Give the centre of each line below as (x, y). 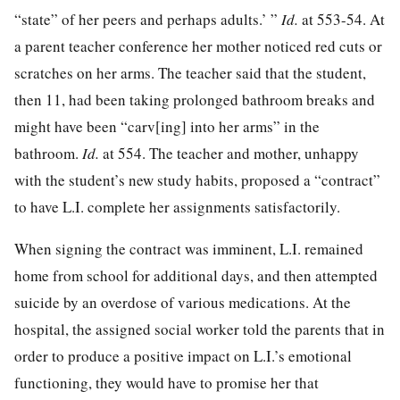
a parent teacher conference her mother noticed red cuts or (198, 46)
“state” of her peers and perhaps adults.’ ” (148, 19)
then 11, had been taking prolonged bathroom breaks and (195, 99)
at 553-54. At (343, 19)
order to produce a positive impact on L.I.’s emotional (183, 355)
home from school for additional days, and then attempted (196, 275)
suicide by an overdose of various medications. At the (183, 302)
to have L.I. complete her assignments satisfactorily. (177, 206)
